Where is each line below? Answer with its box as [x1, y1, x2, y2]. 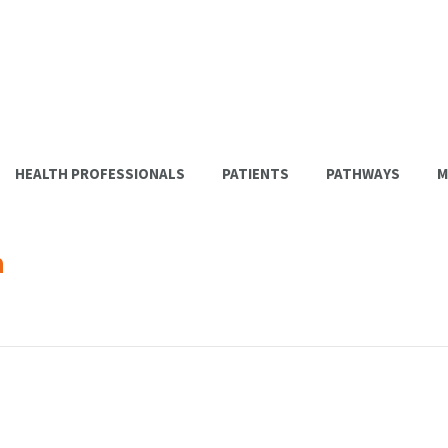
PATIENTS [222, 164, 289, 183]
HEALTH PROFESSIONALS [15, 164, 185, 183]
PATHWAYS [326, 164, 400, 183]
